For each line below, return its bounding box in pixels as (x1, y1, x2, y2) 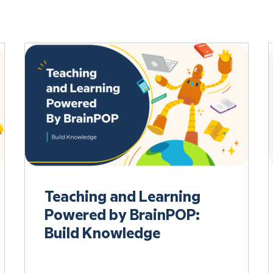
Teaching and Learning (44, 190, 200, 204)
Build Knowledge (44, 227, 160, 241)
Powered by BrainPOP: (44, 208, 200, 222)
